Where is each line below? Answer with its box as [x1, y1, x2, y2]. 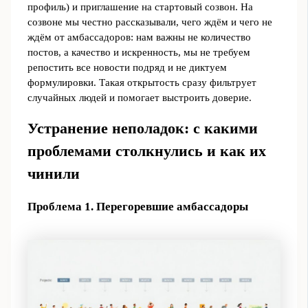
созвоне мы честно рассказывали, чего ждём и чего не [27, 16, 272, 28]
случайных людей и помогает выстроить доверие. [27, 92, 252, 104]
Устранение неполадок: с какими [27, 120, 258, 137]
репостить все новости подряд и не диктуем [27, 62, 227, 74]
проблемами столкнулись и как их [27, 143, 266, 160]
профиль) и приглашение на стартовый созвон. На [27, 1, 253, 13]
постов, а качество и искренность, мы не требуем [27, 47, 250, 58]
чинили [27, 166, 80, 183]
